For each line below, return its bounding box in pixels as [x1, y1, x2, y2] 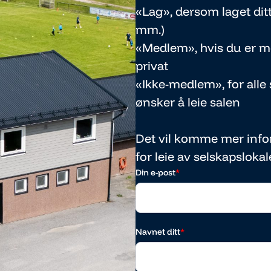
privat [135, 58, 168, 73]
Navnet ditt [135, 226, 180, 237]
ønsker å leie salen [135, 94, 240, 109]
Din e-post [135, 167, 175, 178]
